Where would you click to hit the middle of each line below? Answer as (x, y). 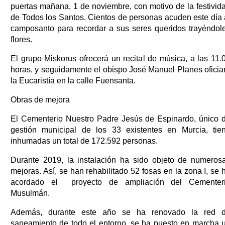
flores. (21, 39)
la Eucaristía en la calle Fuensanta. (73, 80)
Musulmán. (30, 193)
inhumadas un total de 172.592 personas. (84, 141)
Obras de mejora (40, 99)
